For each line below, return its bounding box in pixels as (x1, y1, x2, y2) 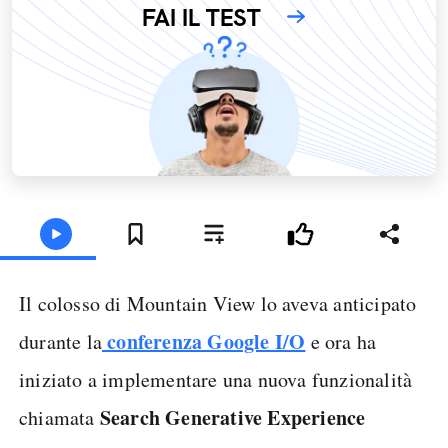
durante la (19, 328, 102, 355)
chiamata (19, 404, 95, 431)
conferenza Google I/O (102, 327, 306, 356)
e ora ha (305, 328, 377, 355)
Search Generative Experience (94, 403, 366, 432)
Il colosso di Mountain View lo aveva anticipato (19, 290, 417, 317)
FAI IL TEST (142, 2, 261, 33)
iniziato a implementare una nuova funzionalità (19, 366, 413, 393)
